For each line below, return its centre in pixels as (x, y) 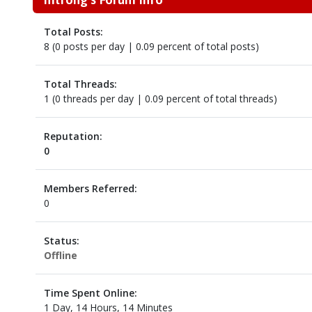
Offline (60, 255)
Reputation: (73, 136)
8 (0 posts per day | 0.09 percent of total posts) (151, 46)
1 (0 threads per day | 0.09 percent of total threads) (160, 99)
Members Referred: (90, 188)
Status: (61, 241)
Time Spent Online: (90, 293)
